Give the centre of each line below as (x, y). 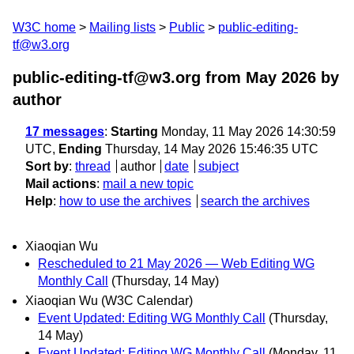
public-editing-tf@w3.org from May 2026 (164, 77)
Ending (80, 149)
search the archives (255, 201)
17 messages (65, 132)
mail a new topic (148, 184)
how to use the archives (125, 201)
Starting (134, 132)
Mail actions (61, 184)
